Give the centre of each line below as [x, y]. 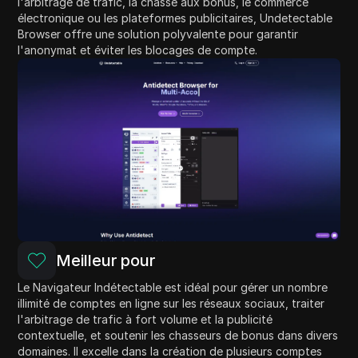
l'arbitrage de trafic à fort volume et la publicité [145, 319]
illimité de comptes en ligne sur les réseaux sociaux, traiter [171, 303]
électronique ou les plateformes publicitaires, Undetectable [175, 18]
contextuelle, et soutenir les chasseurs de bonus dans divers [178, 335]
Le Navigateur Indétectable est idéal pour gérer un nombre [173, 287]
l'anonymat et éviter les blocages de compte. [138, 50]
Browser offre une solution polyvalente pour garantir [158, 34]
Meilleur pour [106, 260]
